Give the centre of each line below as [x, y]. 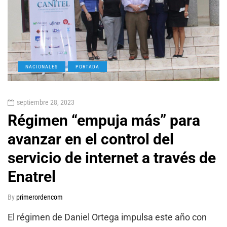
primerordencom [40, 197]
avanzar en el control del [91, 139]
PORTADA [87, 66]
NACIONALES [42, 66]
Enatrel [33, 176]
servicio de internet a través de [112, 158]
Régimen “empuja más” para [104, 120]
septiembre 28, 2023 [46, 102]
